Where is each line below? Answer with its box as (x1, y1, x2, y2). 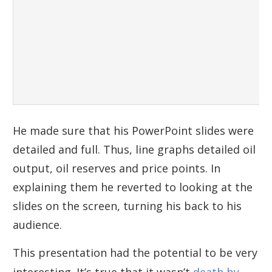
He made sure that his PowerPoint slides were (13, 123, 254, 138)
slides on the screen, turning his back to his (13, 198, 242, 213)
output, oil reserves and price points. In (13, 160, 220, 175)
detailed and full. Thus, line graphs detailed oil (13, 141, 256, 157)
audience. (13, 217, 62, 232)
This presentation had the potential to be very (13, 245, 257, 260)
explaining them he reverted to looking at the (13, 179, 253, 194)
